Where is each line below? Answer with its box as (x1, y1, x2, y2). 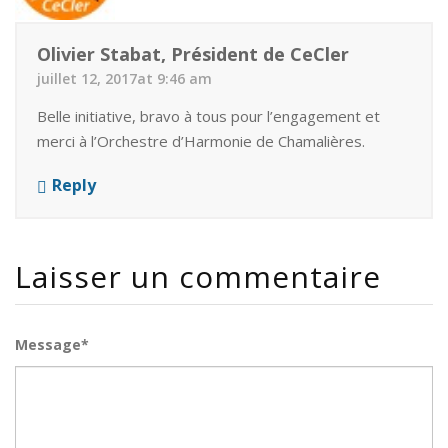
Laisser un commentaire (15, 256, 381, 297)
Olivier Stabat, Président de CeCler (37, 42, 349, 66)
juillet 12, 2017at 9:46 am (37, 69, 212, 88)
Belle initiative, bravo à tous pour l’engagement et (37, 106, 380, 126)
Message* (15, 335, 89, 354)
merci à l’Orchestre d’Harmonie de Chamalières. (37, 131, 365, 151)
